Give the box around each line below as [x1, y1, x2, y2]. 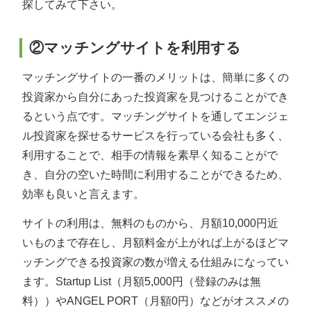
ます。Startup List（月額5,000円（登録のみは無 [22, 275, 261, 287]
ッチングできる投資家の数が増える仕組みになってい [22, 255, 289, 268]
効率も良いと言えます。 [22, 187, 144, 200]
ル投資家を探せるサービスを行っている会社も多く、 [22, 129, 289, 142]
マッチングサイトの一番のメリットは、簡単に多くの [22, 71, 289, 83]
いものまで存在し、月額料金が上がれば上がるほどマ [22, 236, 289, 249]
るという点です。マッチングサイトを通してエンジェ [22, 110, 289, 122]
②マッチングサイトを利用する [29, 39, 241, 56]
